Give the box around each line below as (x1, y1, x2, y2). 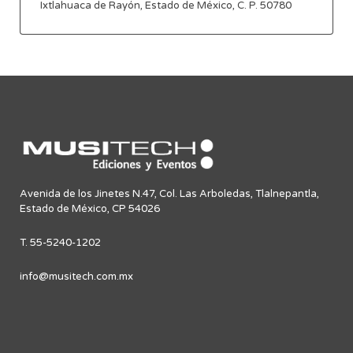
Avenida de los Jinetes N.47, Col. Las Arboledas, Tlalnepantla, (20, 187, 319, 200)
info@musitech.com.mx (20, 269, 133, 283)
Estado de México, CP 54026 (20, 202, 160, 215)
